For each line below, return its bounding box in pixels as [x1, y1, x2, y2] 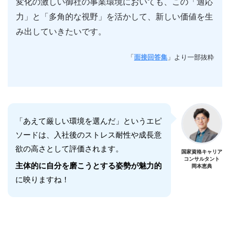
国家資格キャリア [181, 149, 222, 155]
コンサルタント [184, 156, 220, 162]
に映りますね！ [15, 175, 69, 184]
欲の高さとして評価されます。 [15, 144, 123, 154]
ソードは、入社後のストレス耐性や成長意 [15, 130, 162, 140]
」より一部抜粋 [167, 53, 214, 62]
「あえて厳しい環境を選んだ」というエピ [15, 117, 162, 126]
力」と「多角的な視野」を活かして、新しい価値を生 [16, 12, 213, 22]
